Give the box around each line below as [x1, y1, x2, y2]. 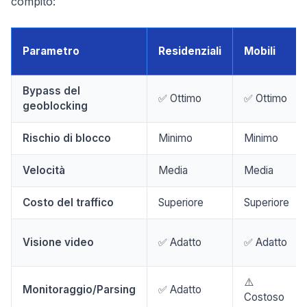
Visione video [23, 236, 94, 249]
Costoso [244, 291, 284, 304]
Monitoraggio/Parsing [23, 283, 136, 296]
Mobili [244, 45, 275, 58]
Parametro [23, 45, 79, 58]
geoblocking [23, 99, 88, 112]
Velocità [23, 164, 65, 177]
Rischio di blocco [23, 132, 111, 145]
